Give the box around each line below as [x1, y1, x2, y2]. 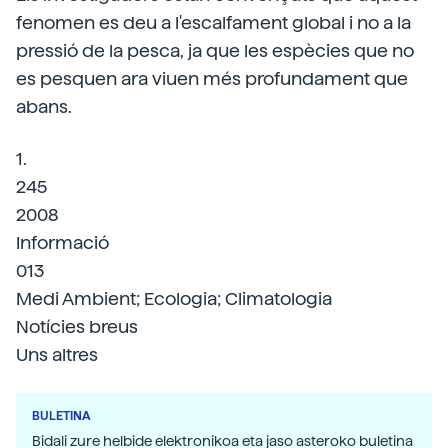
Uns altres [16, 344, 98, 365]
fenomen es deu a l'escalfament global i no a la [16, 12, 411, 33]
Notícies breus [16, 316, 138, 337]
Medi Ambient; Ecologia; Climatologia [16, 288, 332, 309]
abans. [16, 96, 72, 117]
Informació [16, 232, 109, 253]
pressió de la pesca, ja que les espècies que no [16, 40, 414, 61]
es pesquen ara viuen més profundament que [16, 68, 408, 89]
